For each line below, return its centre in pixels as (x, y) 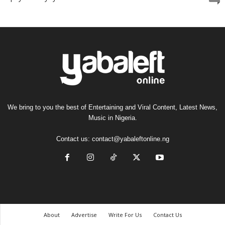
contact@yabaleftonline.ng (130, 139)
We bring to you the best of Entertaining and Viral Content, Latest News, (113, 107)
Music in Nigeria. (113, 118)
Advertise (84, 215)
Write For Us (125, 215)
